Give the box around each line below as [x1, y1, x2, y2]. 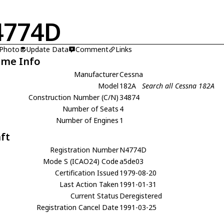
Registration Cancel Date [36, 202, 119, 212]
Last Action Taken [59, 179, 119, 189]
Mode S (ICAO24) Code [43, 156, 119, 166]
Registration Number [50, 144, 119, 154]
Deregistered [119, 190, 162, 200]
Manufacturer [74, 69, 119, 79]
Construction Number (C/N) [28, 92, 119, 102]
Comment [75, 44, 109, 54]
